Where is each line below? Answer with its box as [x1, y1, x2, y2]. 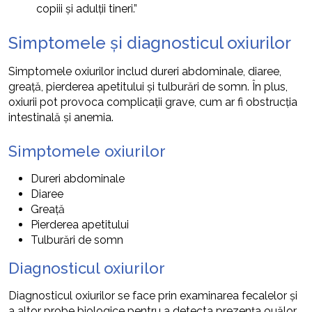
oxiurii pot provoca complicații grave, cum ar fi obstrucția [8, 95, 297, 109]
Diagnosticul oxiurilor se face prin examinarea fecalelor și [8, 288, 297, 302]
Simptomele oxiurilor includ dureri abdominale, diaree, [8, 64, 281, 78]
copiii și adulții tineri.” [36, 1, 137, 15]
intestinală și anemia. [8, 110, 114, 124]
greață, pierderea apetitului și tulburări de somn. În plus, [8, 79, 288, 93]
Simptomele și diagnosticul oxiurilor [8, 32, 291, 53]
